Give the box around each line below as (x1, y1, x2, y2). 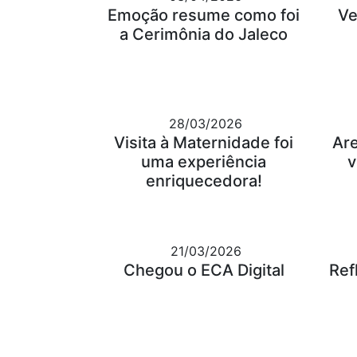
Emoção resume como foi (108, 6, 300, 25)
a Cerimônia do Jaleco (120, 25, 288, 45)
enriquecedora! (145, 171, 262, 191)
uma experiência (141, 152, 267, 172)
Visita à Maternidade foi (114, 133, 294, 153)
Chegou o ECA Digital (123, 261, 284, 280)
